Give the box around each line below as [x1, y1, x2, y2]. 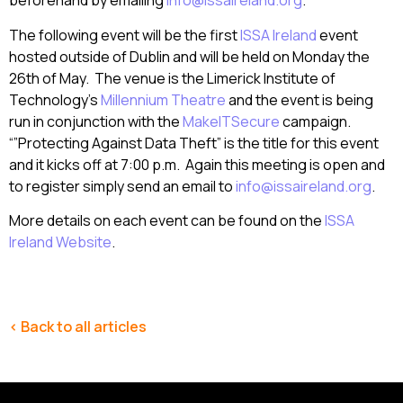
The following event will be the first [9, 24, 240, 45]
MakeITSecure [183, 111, 280, 131]
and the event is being [226, 89, 373, 110]
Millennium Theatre [101, 89, 226, 110]
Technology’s [9, 89, 101, 110]
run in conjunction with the [9, 111, 183, 131]
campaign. [280, 111, 354, 131]
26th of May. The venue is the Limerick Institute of [9, 67, 336, 88]
